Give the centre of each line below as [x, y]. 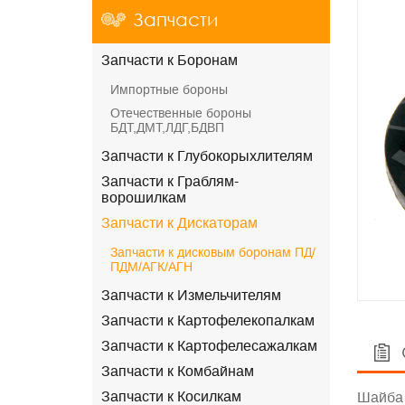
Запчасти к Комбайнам [178, 371]
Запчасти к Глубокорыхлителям [207, 156]
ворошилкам [144, 198]
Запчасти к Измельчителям [191, 295]
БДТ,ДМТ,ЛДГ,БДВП [167, 127]
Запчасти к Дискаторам [179, 223]
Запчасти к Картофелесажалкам [209, 346]
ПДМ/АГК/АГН [151, 267]
